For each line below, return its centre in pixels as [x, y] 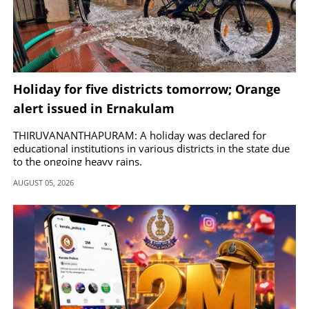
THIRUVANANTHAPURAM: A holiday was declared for [140, 135]
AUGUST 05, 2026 [43, 182]
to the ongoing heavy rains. [78, 161]
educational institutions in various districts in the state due [151, 148]
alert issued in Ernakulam [94, 108]
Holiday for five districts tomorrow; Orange [147, 89]
